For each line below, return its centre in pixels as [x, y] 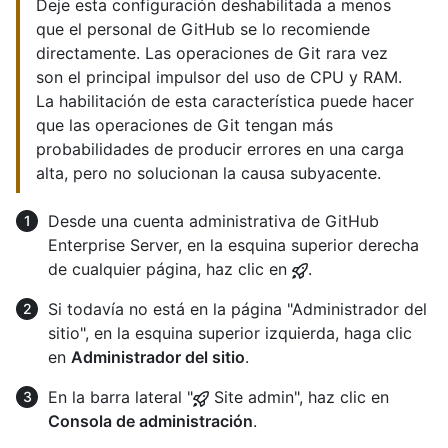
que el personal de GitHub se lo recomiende [203, 28]
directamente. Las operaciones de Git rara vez [212, 52]
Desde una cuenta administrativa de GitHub [213, 220]
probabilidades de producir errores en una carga [220, 148]
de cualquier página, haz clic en [170, 268]
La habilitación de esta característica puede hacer [225, 100]
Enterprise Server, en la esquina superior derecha [233, 244]
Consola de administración [150, 420]
